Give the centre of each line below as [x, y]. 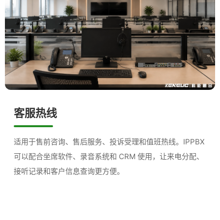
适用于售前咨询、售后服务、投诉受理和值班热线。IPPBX [109, 142]
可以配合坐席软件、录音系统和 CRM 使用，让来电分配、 [109, 157]
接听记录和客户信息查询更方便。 [69, 171]
